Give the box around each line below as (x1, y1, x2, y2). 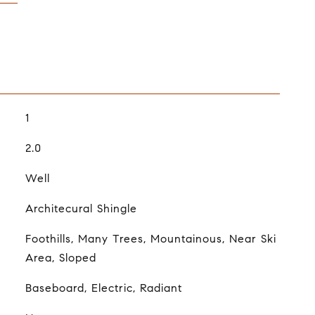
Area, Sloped (25, 250, 96, 264)
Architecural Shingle (25, 201, 137, 215)
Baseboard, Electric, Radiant (25, 281, 182, 295)
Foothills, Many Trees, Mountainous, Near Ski (25, 231, 276, 245)
